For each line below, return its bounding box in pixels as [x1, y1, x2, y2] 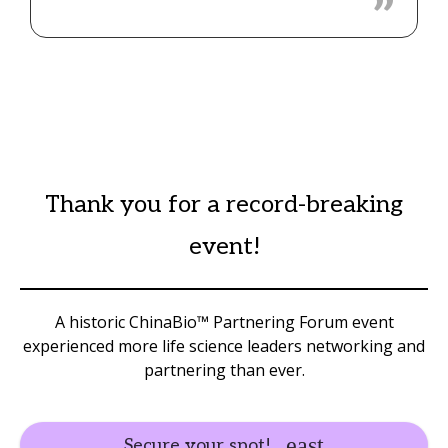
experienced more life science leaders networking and [23, 335, 425, 358]
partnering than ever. [143, 359, 305, 382]
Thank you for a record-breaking [45, 190, 403, 220]
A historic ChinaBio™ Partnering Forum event [54, 311, 394, 334]
